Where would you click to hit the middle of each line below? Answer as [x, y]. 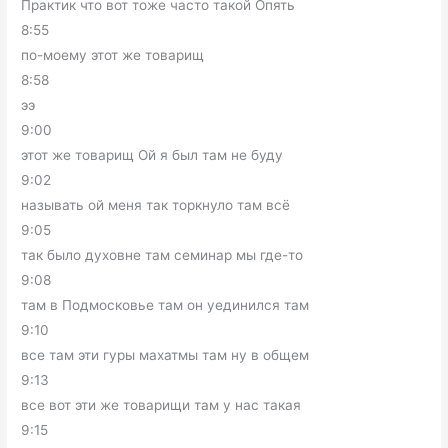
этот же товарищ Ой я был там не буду [152, 155]
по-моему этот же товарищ [113, 55]
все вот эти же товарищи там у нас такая [161, 405]
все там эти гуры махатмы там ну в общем [165, 355]
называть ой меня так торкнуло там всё [156, 205]
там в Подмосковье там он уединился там [165, 305]
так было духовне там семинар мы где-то [162, 255]
